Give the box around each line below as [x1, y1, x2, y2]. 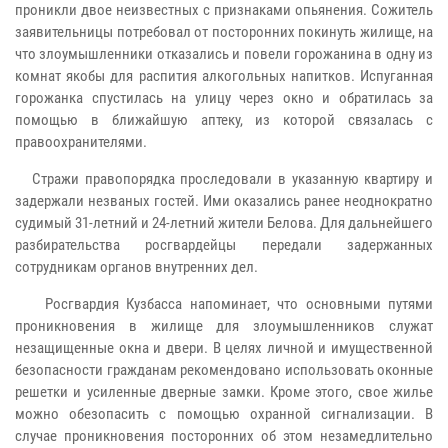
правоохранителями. [15, 132, 147, 151]
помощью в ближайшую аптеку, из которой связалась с [15, 110, 433, 129]
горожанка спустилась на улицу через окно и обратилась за [15, 88, 433, 107]
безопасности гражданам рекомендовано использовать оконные [15, 360, 433, 379]
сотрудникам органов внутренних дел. [15, 257, 258, 276]
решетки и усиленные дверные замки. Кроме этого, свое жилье [15, 382, 433, 401]
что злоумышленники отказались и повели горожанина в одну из [15, 44, 433, 63]
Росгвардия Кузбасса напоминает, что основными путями [15, 294, 433, 313]
